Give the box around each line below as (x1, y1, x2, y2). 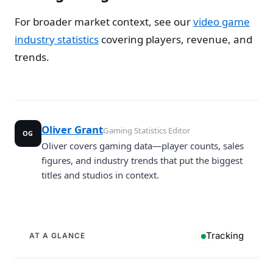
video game (193, 14, 250, 29)
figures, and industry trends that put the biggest (41, 154, 243, 167)
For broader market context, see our (15, 14, 193, 29)
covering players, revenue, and (99, 32, 252, 46)
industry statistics (15, 32, 99, 46)
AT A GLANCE (29, 231, 85, 241)
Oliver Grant (41, 122, 103, 137)
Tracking (206, 230, 244, 242)
